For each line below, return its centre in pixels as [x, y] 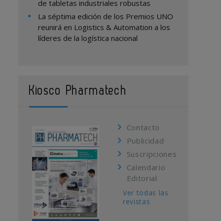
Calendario [146, 167]
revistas [137, 202]
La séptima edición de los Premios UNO [106, 16]
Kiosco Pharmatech [78, 91]
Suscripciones [152, 154]
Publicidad [145, 141]
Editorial [142, 178]
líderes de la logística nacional [88, 38]
